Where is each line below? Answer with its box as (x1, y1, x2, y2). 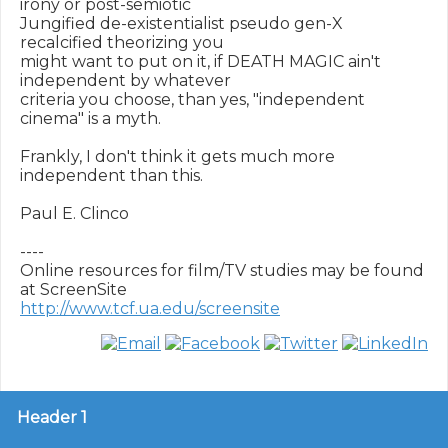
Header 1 (17, 408, 87, 427)
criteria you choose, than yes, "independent (20, 90, 365, 109)
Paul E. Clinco (20, 204, 129, 223)
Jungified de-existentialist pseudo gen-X (20, 14, 343, 33)
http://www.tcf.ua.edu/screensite (20, 299, 280, 318)
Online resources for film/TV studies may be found (20, 261, 424, 280)
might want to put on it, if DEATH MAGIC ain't (20, 52, 381, 71)
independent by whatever (20, 71, 231, 90)
